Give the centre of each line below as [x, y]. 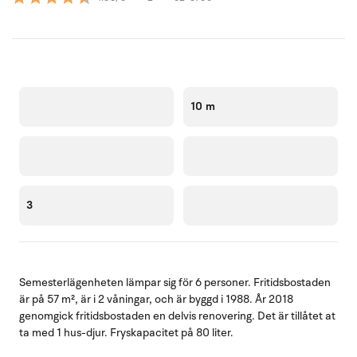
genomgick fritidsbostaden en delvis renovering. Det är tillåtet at [177, 316]
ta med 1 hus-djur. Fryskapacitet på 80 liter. [126, 332]
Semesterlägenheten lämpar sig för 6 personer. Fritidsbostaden [175, 282]
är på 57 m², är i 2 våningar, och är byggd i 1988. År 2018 [156, 299]
